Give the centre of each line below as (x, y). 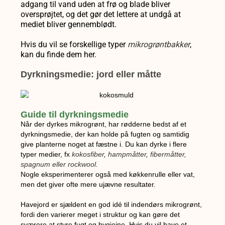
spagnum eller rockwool (59, 164)
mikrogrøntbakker (159, 45)
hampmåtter (127, 154)
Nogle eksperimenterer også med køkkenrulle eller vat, (108, 174)
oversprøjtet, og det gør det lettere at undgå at (101, 15)
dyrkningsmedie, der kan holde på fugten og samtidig (105, 134)
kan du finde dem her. (59, 55)
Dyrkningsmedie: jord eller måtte (91, 75)
